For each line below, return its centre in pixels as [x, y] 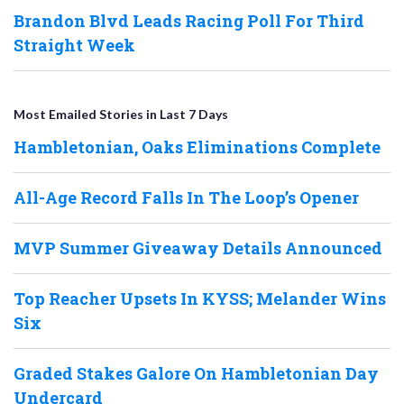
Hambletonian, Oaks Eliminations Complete [197, 147]
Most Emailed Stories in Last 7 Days [121, 114]
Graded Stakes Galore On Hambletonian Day [196, 373]
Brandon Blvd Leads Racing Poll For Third [189, 20]
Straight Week [74, 45]
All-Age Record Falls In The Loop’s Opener [186, 197]
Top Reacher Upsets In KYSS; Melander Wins [200, 298]
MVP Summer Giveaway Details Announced [198, 248]
